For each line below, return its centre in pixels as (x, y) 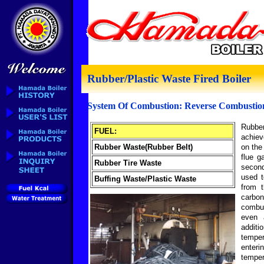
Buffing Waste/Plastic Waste (145, 179)
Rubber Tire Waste (128, 163)
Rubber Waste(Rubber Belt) (143, 147)
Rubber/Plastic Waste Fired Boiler (169, 79)
